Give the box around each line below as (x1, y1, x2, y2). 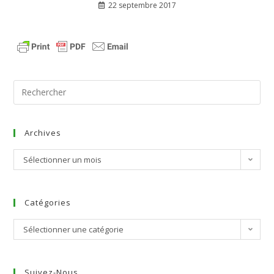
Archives (24, 127, 62, 138)
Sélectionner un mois (23, 154, 102, 165)
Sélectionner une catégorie (23, 223, 124, 235)
